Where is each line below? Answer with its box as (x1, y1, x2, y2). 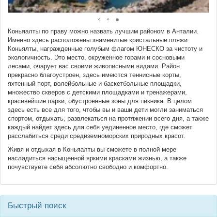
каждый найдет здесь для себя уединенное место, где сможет (8, 123, 192, 131)
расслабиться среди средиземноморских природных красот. (8, 132, 186, 139)
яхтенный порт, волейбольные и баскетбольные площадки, (8, 79, 182, 87)
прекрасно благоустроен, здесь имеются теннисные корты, (8, 71, 181, 78)
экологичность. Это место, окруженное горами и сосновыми (8, 53, 185, 61)
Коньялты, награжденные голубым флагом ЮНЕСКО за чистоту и (8, 45, 202, 52)
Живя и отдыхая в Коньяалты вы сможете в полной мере (8, 146, 176, 154)
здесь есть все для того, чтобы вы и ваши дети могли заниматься (8, 106, 203, 113)
